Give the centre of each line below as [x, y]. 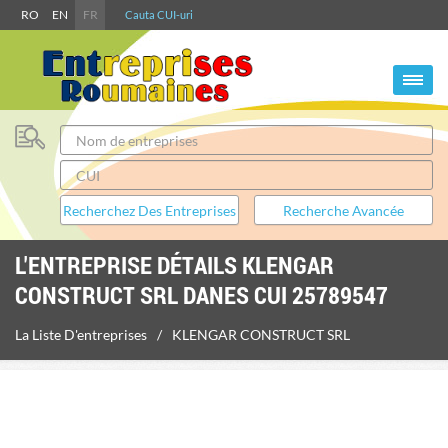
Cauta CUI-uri [159, 14]
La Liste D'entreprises [81, 334]
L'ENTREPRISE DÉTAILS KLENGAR [174, 265]
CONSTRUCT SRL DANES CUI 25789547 [201, 295]
